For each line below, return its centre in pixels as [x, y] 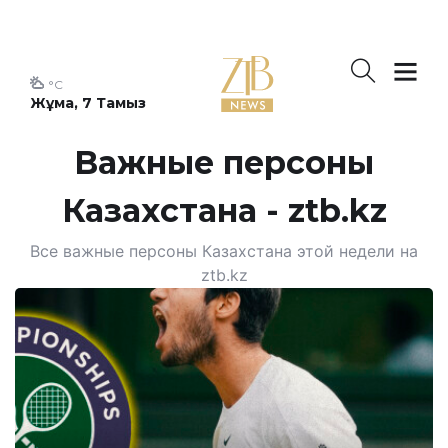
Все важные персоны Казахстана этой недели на [224, 251]
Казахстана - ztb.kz [224, 210]
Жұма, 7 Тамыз [88, 103]
